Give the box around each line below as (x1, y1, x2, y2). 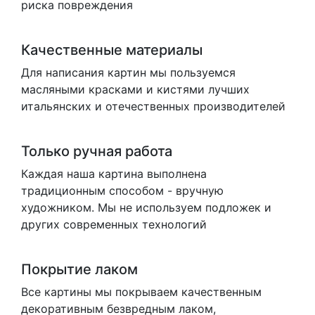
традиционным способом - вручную (21, 184, 224, 198)
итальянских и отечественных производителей (21, 99, 285, 114)
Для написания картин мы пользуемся (21, 65, 236, 80)
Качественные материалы (21, 41, 202, 59)
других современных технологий (21, 217, 207, 232)
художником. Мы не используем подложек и (21, 200, 271, 215)
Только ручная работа (21, 143, 172, 160)
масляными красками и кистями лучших (21, 82, 250, 97)
